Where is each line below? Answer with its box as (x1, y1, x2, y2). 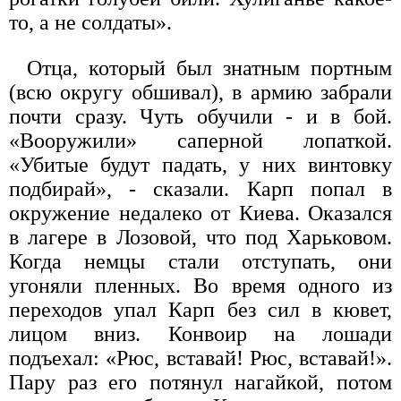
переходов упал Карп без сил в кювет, (9, 298, 392, 322)
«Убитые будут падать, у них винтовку (9, 153, 392, 177)
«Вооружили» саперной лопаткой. (9, 129, 392, 153)
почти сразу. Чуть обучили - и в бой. (9, 105, 392, 129)
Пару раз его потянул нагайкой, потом (9, 371, 392, 395)
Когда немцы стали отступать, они (9, 250, 392, 274)
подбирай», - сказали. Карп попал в (9, 177, 392, 201)
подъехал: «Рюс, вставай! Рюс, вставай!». (9, 346, 392, 371)
